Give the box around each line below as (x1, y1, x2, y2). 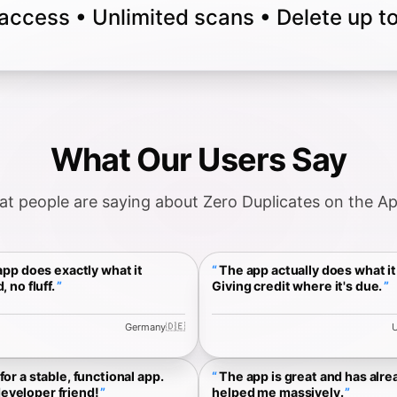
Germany (124, 320, 166, 333)
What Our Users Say (50, 139, 347, 179)
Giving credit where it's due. (212, 278, 383, 294)
